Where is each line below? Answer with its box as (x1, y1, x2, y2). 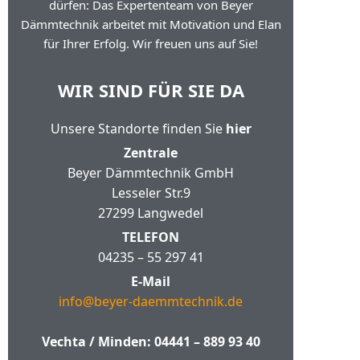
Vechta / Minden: (41, 333, 154, 350)
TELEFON (122, 228, 180, 246)
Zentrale (124, 144, 178, 162)
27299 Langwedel (98, 204, 204, 222)
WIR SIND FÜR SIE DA (57, 78, 244, 102)
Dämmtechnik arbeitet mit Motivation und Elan (20, 16, 281, 32)
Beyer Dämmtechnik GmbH (67, 164, 235, 182)
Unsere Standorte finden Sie (50, 120, 226, 137)
